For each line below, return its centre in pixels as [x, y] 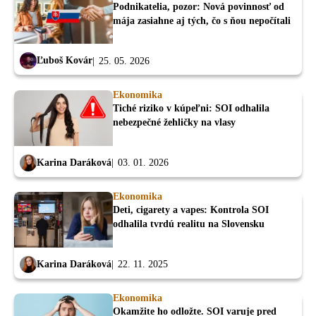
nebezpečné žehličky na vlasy [174, 122]
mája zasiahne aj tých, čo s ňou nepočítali [202, 20]
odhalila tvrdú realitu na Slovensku [189, 224]
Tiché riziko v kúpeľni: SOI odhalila [191, 108]
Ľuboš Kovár [65, 61]
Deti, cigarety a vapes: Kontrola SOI [191, 209]
